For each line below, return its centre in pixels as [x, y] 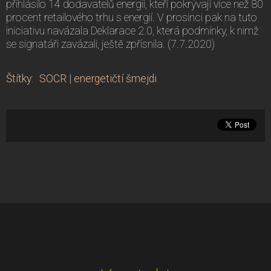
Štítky [19, 78]
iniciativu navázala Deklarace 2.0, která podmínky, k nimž [132, 31]
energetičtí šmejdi [115, 78]
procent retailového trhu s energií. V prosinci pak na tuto [132, 17]
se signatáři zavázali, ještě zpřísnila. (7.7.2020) [110, 44]
